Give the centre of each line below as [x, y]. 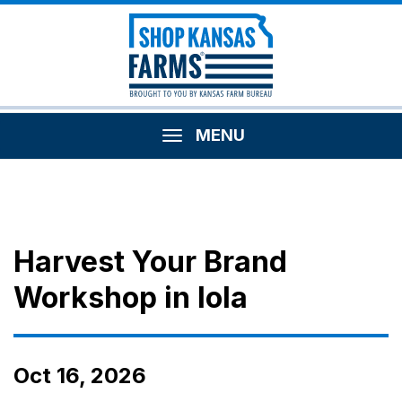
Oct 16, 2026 [80, 376]
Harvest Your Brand [150, 262]
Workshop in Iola [131, 297]
